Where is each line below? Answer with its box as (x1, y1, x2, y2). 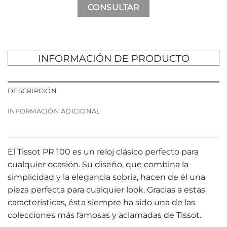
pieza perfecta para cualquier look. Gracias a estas (8, 185, 205, 195)
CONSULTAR (87, 3, 140, 13)
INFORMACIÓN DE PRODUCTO (37, 52, 190, 65)
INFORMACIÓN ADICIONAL (8, 107, 101, 116)
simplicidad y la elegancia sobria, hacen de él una (8, 172, 205, 182)
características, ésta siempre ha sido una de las (8, 198, 195, 208)
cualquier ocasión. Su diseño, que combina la (8, 160, 188, 170)
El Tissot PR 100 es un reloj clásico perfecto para (8, 147, 199, 157)
